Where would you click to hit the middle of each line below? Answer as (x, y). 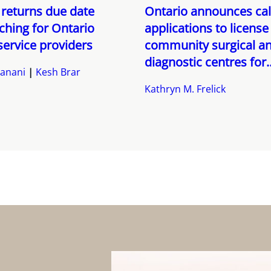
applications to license (207, 28)
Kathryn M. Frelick (185, 89)
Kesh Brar (58, 72)
